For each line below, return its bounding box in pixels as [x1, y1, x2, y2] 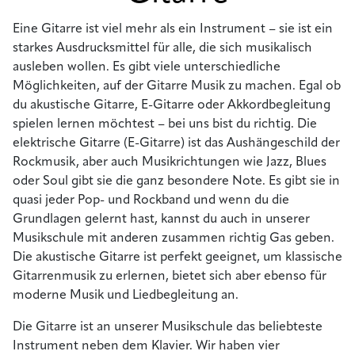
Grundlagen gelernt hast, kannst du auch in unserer [13, 212, 310, 226]
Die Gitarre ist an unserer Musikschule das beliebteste [13, 320, 323, 334]
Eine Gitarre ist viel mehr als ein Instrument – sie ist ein [13, 22, 333, 36]
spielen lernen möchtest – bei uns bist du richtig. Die [13, 117, 317, 131]
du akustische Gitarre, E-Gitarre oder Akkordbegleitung [13, 98, 330, 112]
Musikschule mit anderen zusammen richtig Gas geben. [13, 231, 334, 245]
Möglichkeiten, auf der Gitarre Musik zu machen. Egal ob [13, 79, 341, 93]
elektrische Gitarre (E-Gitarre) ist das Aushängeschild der [13, 136, 340, 150]
